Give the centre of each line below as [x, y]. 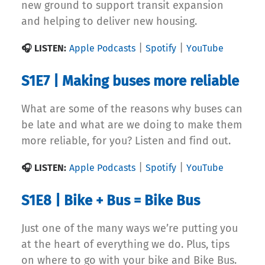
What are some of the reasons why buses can [132, 109]
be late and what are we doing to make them [132, 125]
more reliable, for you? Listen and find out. [126, 141]
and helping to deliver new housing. [109, 22]
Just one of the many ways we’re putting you [130, 229]
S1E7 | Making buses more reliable [130, 81]
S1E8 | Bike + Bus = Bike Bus [111, 201]
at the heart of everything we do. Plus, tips [125, 245]
